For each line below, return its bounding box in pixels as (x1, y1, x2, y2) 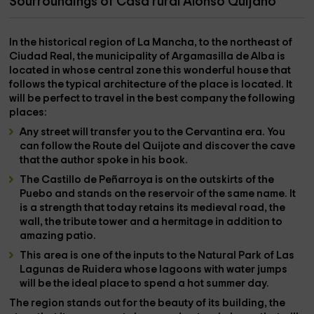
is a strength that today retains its (20, 203, 191, 213)
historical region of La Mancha (39, 37, 195, 48)
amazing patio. (20, 231, 99, 241)
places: (9, 107, 48, 118)
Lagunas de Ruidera (20, 264, 125, 275)
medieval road (191, 203, 265, 213)
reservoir (148, 189, 197, 199)
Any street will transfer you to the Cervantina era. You (20, 127, 286, 137)
